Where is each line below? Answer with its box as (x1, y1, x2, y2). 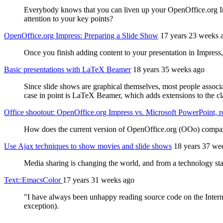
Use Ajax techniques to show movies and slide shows (4, 142, 172, 151)
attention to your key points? (24, 14, 113, 23)
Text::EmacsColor (4, 176, 63, 185)
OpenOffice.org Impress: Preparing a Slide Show (4, 31, 158, 40)
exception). (24, 202, 59, 211)
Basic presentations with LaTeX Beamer (4, 65, 131, 74)
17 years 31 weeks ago (63, 176, 134, 185)
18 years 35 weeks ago (133, 65, 205, 74)
